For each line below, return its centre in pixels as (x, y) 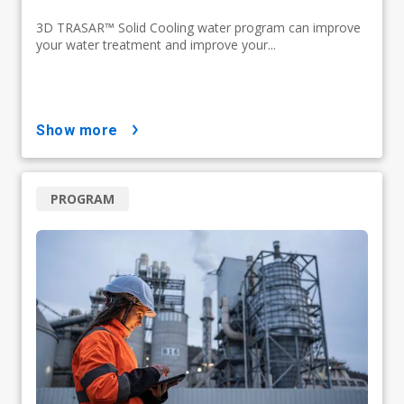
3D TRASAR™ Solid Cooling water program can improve (198, 27)
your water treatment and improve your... (156, 44)
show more (82, 130)
